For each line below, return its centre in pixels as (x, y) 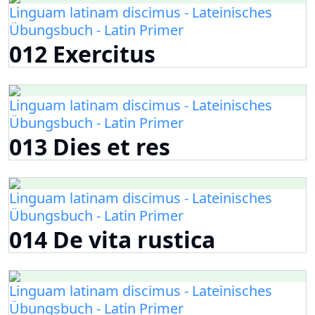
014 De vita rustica (112, 240)
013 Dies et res (90, 147)
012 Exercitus (82, 54)
